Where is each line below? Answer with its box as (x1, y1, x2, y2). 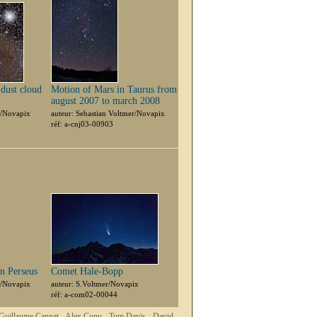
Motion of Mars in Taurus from (51, 84, 177, 95)
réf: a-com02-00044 (51, 290, 117, 299)
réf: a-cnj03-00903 (51, 120, 113, 128)
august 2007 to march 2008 (51, 96, 160, 106)
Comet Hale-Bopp (51, 266, 123, 277)
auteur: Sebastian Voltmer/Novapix (51, 109, 165, 117)
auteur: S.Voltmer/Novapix (51, 279, 139, 288)
